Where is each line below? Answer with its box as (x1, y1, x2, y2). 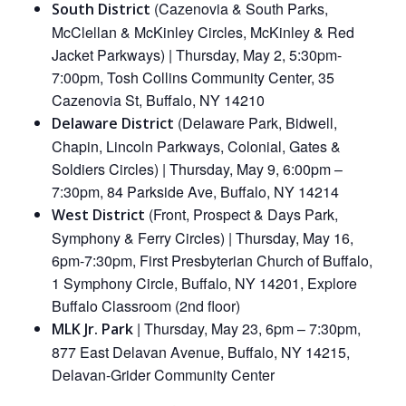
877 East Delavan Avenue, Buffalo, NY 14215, (51, 341, 350, 362)
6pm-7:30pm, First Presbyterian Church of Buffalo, (51, 249, 372, 271)
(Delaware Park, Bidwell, (173, 111, 337, 133)
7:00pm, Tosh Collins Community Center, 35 (51, 66, 334, 88)
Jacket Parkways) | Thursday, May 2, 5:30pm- (51, 43, 342, 65)
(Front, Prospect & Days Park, (144, 203, 338, 225)
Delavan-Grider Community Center (51, 363, 275, 385)
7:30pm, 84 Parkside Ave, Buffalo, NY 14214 (51, 180, 339, 202)
